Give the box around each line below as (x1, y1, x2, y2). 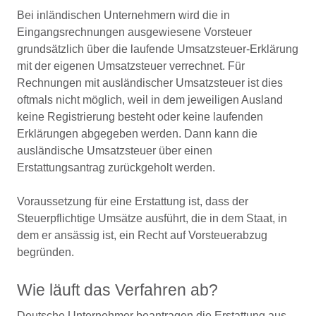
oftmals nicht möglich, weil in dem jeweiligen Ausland (17, 94, 283, 106)
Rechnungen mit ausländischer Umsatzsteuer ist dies (17, 77, 283, 89)
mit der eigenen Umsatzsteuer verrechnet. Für (17, 60, 245, 72)
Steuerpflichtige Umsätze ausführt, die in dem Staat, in (17, 212, 287, 224)
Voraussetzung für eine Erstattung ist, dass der (17, 195, 248, 207)
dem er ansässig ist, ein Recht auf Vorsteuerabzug (17, 229, 267, 241)
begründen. (17, 246, 74, 258)
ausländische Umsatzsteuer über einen (17, 145, 212, 157)
